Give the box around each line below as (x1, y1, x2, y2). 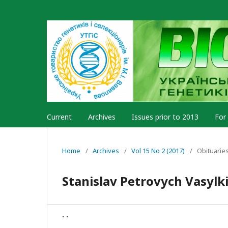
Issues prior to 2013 (132, 111, 198, 122)
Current (47, 111, 72, 122)
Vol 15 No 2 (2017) (131, 146, 185, 155)
